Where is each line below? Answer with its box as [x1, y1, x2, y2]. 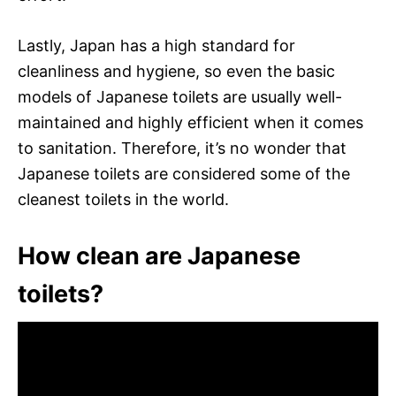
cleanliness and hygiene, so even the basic [18, 61, 335, 80]
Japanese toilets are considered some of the [18, 164, 350, 183]
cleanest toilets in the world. [18, 189, 229, 209]
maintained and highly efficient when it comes [18, 112, 363, 132]
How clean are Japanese [18, 240, 301, 270]
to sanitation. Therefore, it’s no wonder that [18, 138, 346, 157]
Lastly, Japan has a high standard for [18, 35, 295, 55]
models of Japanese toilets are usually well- [18, 87, 342, 106]
